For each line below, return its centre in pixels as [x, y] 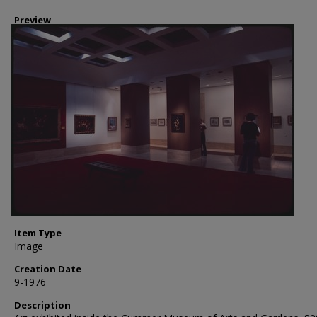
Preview [33, 20]
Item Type [38, 233]
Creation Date [48, 269]
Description [42, 305]
